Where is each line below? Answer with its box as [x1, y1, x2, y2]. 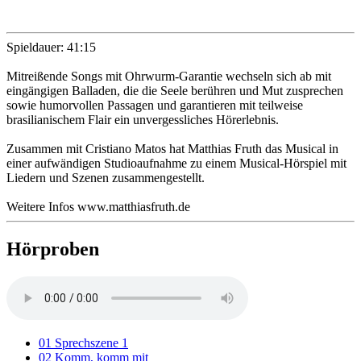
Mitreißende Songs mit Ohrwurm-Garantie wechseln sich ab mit [6, 68, 331, 83]
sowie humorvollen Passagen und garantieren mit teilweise [6, 98, 303, 112]
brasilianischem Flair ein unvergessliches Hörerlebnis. [6, 112, 279, 127]
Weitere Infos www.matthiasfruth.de [6, 199, 190, 214]
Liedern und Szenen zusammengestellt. [6, 170, 205, 185]
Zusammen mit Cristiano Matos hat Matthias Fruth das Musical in [6, 141, 338, 156]
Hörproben [6, 238, 99, 259]
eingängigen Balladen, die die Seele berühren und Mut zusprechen [6, 83, 343, 98]
